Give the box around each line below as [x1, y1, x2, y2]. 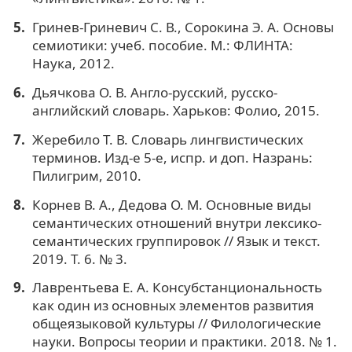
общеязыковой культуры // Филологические [31, 314, 321, 333]
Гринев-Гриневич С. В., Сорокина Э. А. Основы [31, 17, 334, 36]
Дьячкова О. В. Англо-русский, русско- [31, 82, 277, 101]
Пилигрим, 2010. [31, 166, 141, 185]
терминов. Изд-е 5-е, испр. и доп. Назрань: [31, 148, 313, 167]
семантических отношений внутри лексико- [31, 213, 321, 232]
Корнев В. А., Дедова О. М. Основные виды [31, 195, 311, 214]
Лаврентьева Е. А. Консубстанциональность [31, 278, 322, 297]
